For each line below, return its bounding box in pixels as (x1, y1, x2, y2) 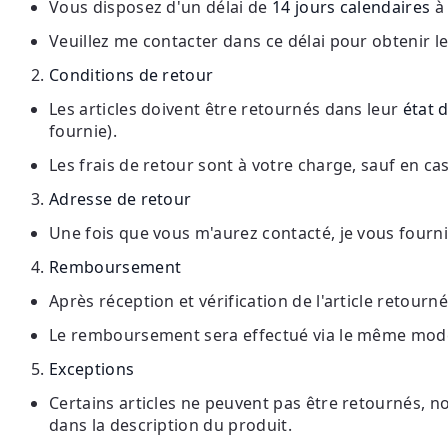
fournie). (49, 119, 117, 142)
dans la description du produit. (49, 413, 292, 436)
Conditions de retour (49, 63, 214, 86)
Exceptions (49, 357, 135, 380)
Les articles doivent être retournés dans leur (49, 97, 403, 120)
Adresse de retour (49, 187, 192, 210)
